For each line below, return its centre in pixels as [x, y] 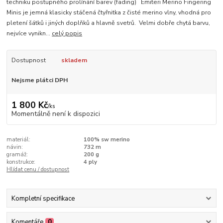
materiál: [19, 140]
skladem [74, 60]
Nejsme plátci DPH [39, 80]
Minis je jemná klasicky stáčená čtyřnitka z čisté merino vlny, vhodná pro [109, 12]
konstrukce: [21, 162]
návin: [15, 147]
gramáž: [17, 155]
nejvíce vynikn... [29, 33]
